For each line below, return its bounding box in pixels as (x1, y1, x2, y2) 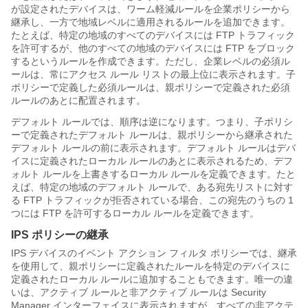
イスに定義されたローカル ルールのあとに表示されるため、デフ (11, 155, 293, 166)
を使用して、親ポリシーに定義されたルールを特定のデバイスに (11, 260, 290, 272)
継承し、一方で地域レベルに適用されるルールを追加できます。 (11, 16, 290, 27)
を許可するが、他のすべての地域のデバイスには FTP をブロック (11, 42, 295, 54)
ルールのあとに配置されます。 (11, 94, 146, 106)
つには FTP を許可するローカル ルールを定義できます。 (11, 207, 259, 219)
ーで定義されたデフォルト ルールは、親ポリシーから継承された (11, 129, 293, 140)
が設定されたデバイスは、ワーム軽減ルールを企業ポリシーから (11, 3, 290, 14)
